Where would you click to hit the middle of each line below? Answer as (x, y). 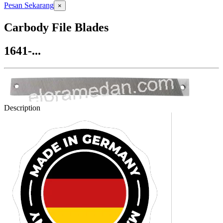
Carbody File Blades (56, 27)
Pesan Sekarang (29, 5)
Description (22, 108)
